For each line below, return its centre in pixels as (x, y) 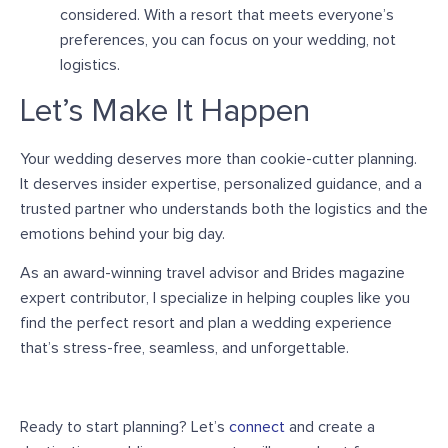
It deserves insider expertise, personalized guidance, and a (221, 183)
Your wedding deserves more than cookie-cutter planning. (218, 158)
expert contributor (83, 298)
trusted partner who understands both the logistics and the (224, 208)
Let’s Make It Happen (165, 111)
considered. (100, 15)
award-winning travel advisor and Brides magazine (234, 273)
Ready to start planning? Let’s (124, 426)
